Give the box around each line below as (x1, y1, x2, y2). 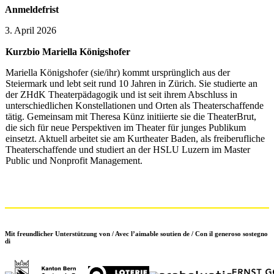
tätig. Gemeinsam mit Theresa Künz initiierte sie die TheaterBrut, (6, 111, 256, 122)
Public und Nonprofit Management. (6, 155, 143, 166)
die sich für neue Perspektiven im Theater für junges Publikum (6, 122, 246, 133)
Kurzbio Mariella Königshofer (6, 46, 130, 57)
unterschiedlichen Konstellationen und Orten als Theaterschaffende (6, 100, 264, 111)
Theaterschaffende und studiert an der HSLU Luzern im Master (6, 144, 250, 155)
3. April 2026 (5, 24, 56, 35)
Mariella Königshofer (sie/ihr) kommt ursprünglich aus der (6, 67, 230, 78)
